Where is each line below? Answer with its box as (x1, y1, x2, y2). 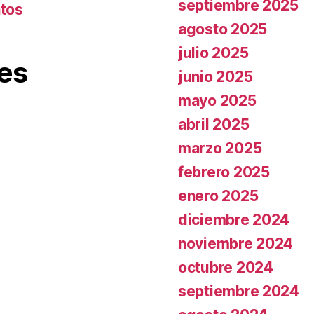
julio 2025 (178, 44, 249, 62)
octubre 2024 (178, 259, 273, 276)
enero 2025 (178, 187, 259, 205)
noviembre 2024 (178, 235, 294, 252)
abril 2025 (178, 116, 250, 133)
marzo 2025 (178, 139, 262, 157)
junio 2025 (178, 68, 253, 86)
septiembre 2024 (178, 282, 299, 300)
